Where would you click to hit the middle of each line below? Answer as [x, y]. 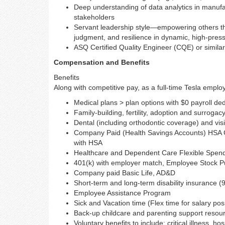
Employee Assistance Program [122, 193]
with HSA [88, 143]
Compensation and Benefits [102, 62]
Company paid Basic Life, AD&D [125, 173]
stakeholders [94, 17]
